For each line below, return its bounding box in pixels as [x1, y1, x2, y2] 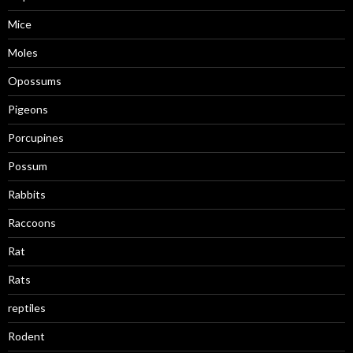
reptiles [8, 301, 46, 314]
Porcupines [8, 131, 64, 144]
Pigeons [8, 102, 48, 116]
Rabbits [8, 188, 46, 201]
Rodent [8, 329, 45, 343]
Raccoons [8, 216, 56, 229]
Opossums [8, 74, 61, 87]
